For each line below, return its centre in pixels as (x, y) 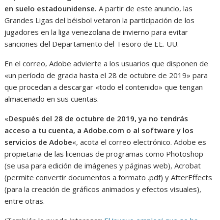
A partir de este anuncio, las (146, 9)
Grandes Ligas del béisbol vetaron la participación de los (100, 20)
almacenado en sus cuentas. (52, 99)
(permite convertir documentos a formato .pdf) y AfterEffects (109, 178)
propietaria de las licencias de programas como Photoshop (104, 154)
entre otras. (25, 201)
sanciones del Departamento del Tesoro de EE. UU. (92, 44)
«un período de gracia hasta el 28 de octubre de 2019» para (106, 75)
